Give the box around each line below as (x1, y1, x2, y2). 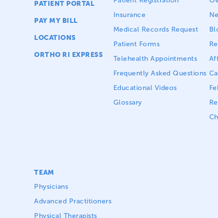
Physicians (34, 182, 68, 191)
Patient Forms (113, 40, 160, 49)
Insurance (113, 11, 145, 19)
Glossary (113, 98, 142, 107)
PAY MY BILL (34, 17, 78, 25)
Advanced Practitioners (34, 197, 111, 206)
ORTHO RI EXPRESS (34, 51, 103, 59)
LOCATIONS (34, 34, 76, 42)
